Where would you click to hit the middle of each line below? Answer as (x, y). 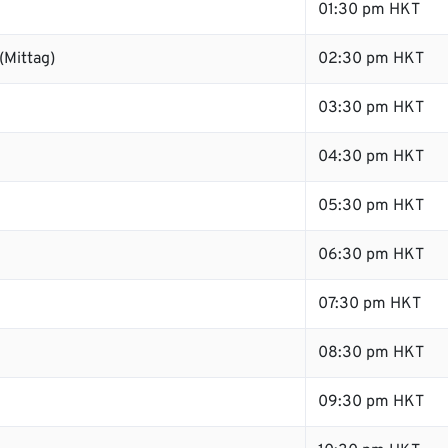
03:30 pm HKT (371, 108)
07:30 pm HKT (369, 304)
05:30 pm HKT (371, 206)
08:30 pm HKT (371, 353)
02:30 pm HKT (371, 59)
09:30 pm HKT (371, 402)
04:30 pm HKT (371, 157)
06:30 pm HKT (371, 255)
